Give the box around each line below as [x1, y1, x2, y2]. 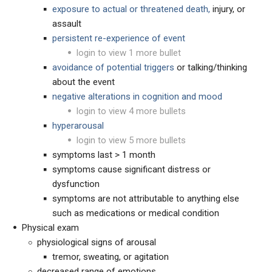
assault [52, 18, 81, 29]
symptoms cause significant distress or [52, 164, 211, 175]
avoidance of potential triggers [52, 62, 174, 73]
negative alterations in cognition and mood [52, 91, 222, 102]
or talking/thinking [174, 62, 247, 73]
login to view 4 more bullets [76, 106, 186, 117]
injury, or [210, 4, 245, 15]
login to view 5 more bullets [76, 135, 186, 146]
